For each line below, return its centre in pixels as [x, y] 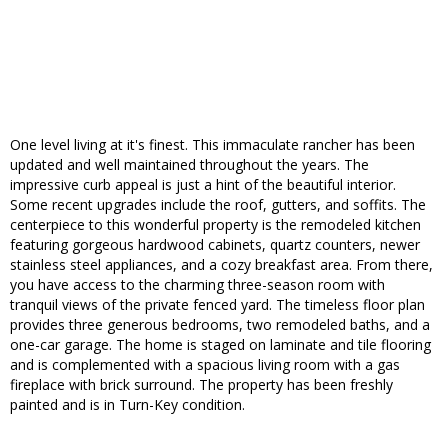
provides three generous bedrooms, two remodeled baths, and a [220, 325]
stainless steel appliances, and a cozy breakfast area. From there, [221, 265]
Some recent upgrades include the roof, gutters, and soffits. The [218, 205]
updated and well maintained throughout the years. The [189, 165]
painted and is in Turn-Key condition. [127, 405]
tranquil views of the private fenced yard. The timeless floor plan [217, 305]
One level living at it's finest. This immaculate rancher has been [212, 145]
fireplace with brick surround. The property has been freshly [201, 385]
